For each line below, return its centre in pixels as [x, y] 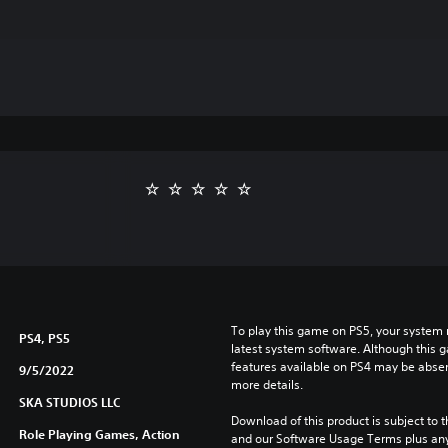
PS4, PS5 [44, 337]
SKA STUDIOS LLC [69, 401]
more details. [266, 384]
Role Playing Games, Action [99, 433]
